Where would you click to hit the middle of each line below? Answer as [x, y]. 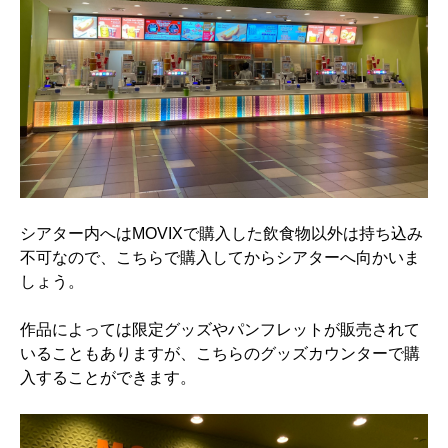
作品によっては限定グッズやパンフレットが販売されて [220, 330]
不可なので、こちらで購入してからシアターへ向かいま [220, 258]
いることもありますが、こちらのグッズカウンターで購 [220, 354]
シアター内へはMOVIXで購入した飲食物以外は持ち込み [221, 234]
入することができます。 [108, 378]
